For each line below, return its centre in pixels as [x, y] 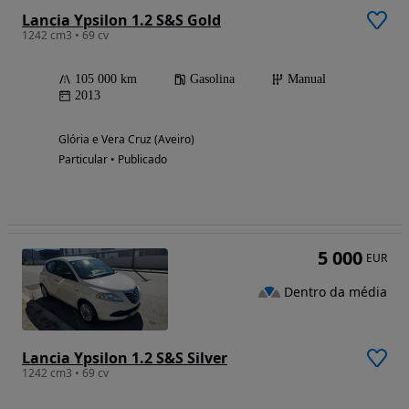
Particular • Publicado [113, 160]
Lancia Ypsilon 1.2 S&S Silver [125, 358]
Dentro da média [336, 291]
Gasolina [212, 79]
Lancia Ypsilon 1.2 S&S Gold [121, 21]
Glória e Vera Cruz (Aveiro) [126, 140]
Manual [307, 79]
